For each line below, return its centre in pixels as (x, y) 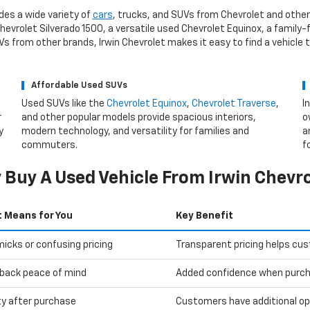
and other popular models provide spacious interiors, (138, 117)
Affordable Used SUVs (79, 85)
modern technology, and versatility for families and (135, 131)
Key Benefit (204, 216)
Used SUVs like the (64, 103)
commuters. (49, 145)
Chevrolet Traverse (234, 103)
